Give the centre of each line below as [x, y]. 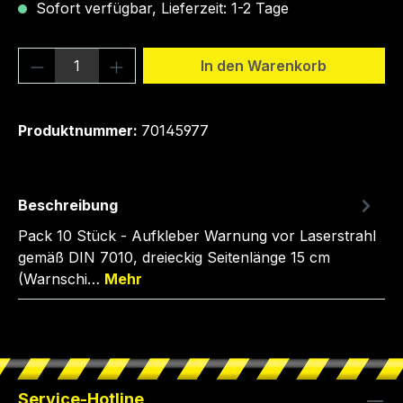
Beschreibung [68, 205]
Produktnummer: [80, 130]
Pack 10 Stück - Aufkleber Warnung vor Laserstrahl [197, 236]
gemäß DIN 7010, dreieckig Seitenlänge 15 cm [174, 257]
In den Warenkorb [264, 66]
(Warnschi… [61, 279]
